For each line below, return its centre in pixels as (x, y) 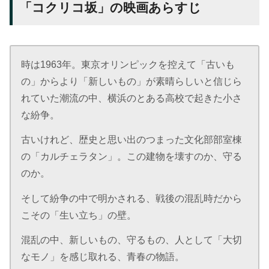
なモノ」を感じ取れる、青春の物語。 (103, 256)
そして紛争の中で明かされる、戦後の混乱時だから (132, 198)
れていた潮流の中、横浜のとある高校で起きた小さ (132, 98)
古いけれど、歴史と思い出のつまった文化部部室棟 (132, 140)
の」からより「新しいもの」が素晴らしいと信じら (132, 81)
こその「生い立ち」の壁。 (79, 215)
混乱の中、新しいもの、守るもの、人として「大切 (132, 239)
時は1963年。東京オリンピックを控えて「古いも (128, 65)
